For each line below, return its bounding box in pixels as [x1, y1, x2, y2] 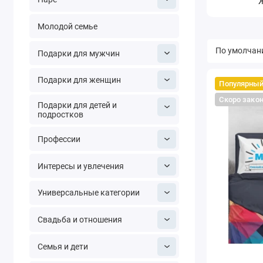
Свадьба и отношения [37, 214, 122, 224]
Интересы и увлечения [37, 161, 124, 171]
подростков [37, 109, 83, 119]
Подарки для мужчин [37, 48, 120, 58]
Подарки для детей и [37, 100, 117, 110]
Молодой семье [37, 21, 97, 31]
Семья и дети [37, 241, 88, 251]
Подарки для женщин [37, 75, 121, 85]
